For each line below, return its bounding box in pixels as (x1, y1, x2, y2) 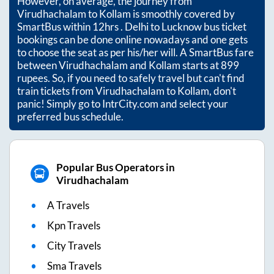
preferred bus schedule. (17, 109, 124, 123)
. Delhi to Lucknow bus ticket (120, 20, 246, 33)
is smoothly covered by (131, 7, 235, 20)
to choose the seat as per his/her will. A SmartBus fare (17, 45, 254, 59)
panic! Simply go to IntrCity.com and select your (17, 97, 228, 110)
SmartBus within (17, 20, 92, 33)
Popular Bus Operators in (56, 160, 175, 174)
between (17, 58, 59, 72)
